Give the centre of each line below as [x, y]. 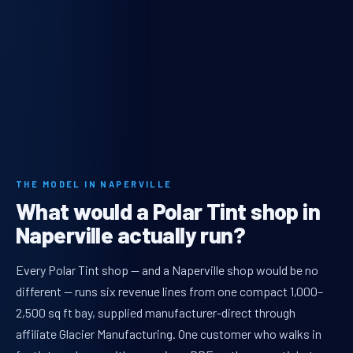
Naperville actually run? [131, 235]
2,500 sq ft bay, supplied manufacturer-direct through [156, 313]
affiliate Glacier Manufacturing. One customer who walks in [169, 334]
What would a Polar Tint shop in [168, 211]
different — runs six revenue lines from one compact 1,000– [169, 292]
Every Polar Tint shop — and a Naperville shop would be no [167, 270]
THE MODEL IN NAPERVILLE [94, 184]
